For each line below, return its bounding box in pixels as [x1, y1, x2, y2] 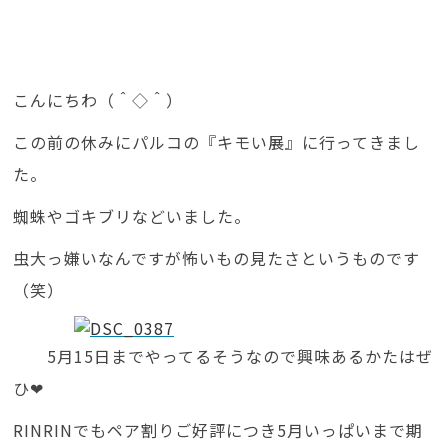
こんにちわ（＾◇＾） [13, 88, 184, 113]
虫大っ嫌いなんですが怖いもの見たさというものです [13, 246, 421, 271]
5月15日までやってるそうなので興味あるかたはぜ [13, 344, 434, 369]
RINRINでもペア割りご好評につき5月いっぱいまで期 [13, 418, 424, 443]
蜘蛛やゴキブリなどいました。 [13, 204, 252, 229]
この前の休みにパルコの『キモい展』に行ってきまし [13, 130, 421, 155]
